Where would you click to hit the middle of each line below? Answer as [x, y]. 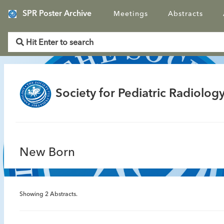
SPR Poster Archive [57, 14]
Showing [32, 194]
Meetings [131, 14]
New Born [47, 153]
